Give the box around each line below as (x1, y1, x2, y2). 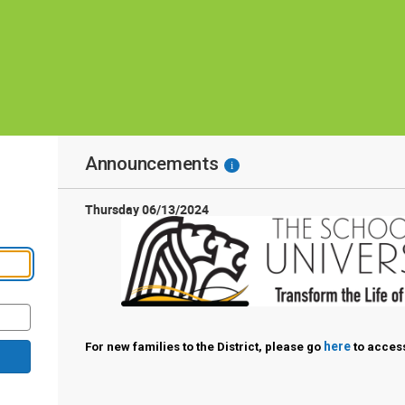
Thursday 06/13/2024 (84, 201, 209, 218)
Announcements (84, 153, 219, 174)
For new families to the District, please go (84, 340, 324, 353)
